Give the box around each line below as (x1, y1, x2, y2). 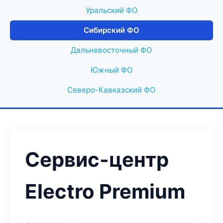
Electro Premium (25, 179, 185, 204)
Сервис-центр (25, 147, 169, 172)
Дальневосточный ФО (71, 45, 152, 55)
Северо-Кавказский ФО (67, 85, 156, 95)
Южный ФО (90, 65, 133, 75)
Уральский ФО (85, 5, 138, 15)
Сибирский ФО (84, 25, 139, 35)
